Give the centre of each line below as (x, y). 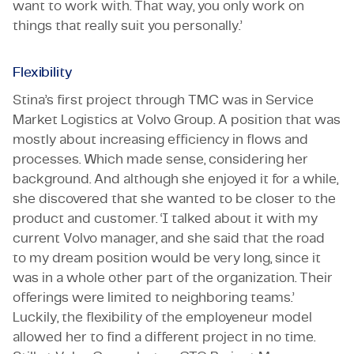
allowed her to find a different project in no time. (164, 337)
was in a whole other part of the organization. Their (173, 277)
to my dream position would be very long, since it (167, 258)
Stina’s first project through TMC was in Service (163, 100)
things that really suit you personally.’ (127, 25)
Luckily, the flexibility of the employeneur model (162, 317)
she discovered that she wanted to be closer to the (174, 198)
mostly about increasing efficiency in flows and (160, 139)
